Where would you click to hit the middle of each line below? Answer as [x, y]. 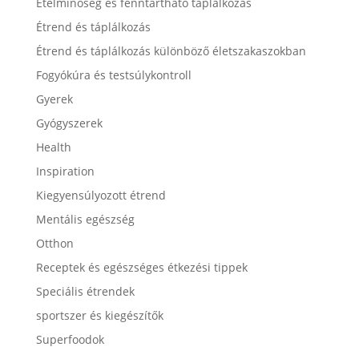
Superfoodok [70, 339]
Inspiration [65, 171]
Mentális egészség [85, 219]
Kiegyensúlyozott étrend [101, 195]
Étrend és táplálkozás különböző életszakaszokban [171, 51]
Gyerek [54, 99]
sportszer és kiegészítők [99, 315]
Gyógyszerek [69, 123]
